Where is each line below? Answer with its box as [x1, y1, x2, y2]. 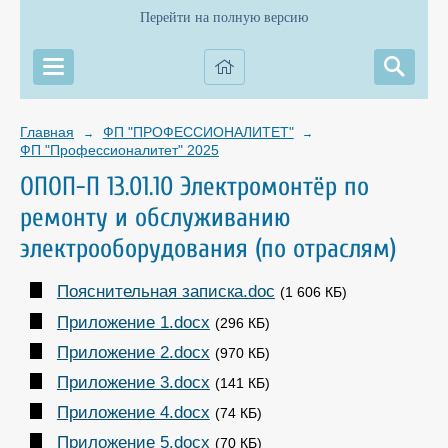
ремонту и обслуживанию [20, 202, 291, 233]
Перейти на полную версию [140, 10, 308, 25]
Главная [20, 124, 74, 140]
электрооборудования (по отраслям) [20, 233, 396, 264]
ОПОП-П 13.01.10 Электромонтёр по [20, 171, 369, 202]
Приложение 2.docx [56, 342, 210, 362]
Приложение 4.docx [56, 402, 210, 422]
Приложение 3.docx [56, 372, 210, 392]
